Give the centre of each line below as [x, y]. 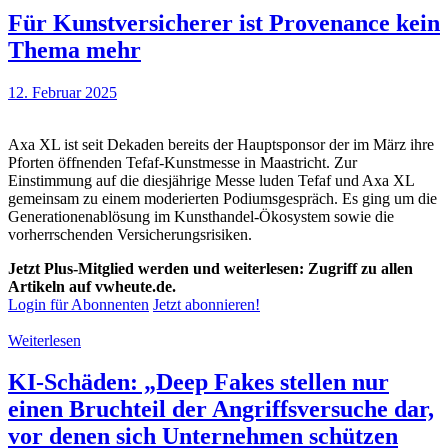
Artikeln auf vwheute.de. [92, 286]
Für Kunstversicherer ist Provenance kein [224, 22]
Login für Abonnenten [78, 304]
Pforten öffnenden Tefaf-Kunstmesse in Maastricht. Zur [182, 162]
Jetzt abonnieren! [206, 304]
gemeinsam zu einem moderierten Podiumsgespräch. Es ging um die [222, 198]
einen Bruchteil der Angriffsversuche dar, [221, 409]
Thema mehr [74, 49]
